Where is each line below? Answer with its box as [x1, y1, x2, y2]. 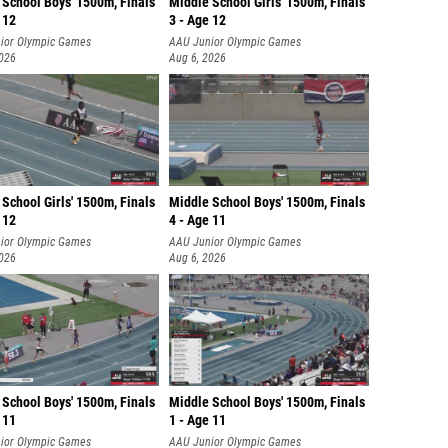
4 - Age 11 [169, 212, 226, 229]
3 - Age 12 [169, 12, 226, 29]
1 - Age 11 [169, 412, 226, 429]
